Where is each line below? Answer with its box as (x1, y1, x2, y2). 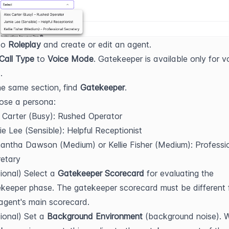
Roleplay (8, 39, 41, 50)
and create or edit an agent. (41, 39, 151, 50)
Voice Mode (48, 54, 94, 64)
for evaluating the (144, 168, 214, 179)
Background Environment (47, 211, 143, 222)
